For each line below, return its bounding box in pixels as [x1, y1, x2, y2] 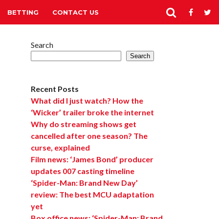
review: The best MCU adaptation [31, 190, 154, 199]
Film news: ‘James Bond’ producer [31, 154, 153, 164]
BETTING [7, 8, 39, 16]
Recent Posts [31, 84, 79, 93]
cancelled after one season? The [31, 131, 148, 140]
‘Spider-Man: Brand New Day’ [31, 178, 138, 187]
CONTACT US [52, 8, 99, 16]
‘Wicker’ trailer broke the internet [31, 108, 154, 117]
